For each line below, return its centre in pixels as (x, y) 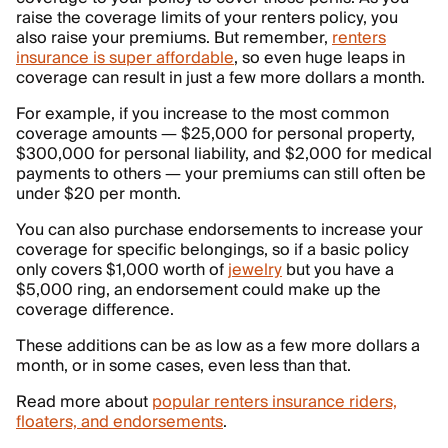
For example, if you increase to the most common (202, 114)
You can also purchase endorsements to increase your (219, 230)
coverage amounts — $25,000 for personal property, (215, 134)
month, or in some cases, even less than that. (183, 366)
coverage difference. (95, 310)
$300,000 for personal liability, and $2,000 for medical (224, 154)
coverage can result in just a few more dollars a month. (220, 78)
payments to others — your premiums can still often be (221, 174)
